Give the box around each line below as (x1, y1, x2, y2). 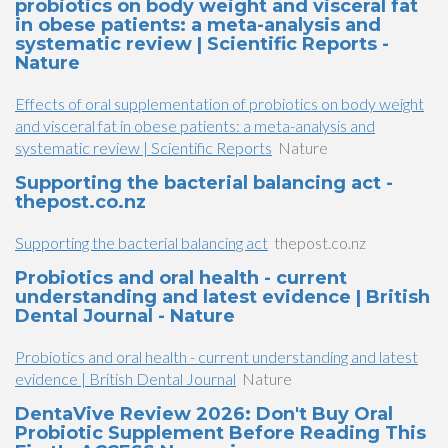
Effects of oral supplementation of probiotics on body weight (15, 94, 424, 113)
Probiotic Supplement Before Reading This (15, 422, 426, 444)
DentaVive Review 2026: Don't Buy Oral (15, 403, 393, 425)
